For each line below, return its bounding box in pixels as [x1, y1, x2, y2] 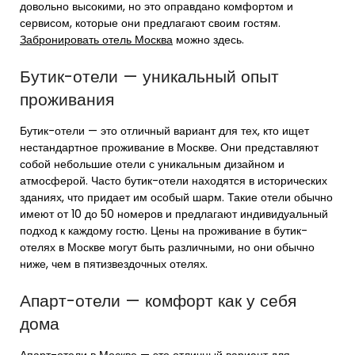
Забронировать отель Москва [20, 32, 173, 48]
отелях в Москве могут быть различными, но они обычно [20, 239, 315, 256]
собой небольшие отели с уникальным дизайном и [20, 156, 284, 173]
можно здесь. [173, 32, 244, 48]
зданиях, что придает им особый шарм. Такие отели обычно [20, 189, 333, 206]
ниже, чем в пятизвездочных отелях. [20, 256, 208, 273]
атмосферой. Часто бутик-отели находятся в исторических [20, 173, 327, 189]
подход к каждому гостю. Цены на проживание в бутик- [20, 223, 307, 239]
